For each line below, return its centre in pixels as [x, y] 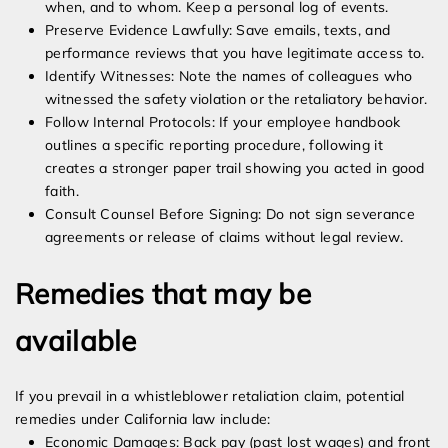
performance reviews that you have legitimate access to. [235, 53]
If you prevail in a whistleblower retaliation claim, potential [210, 396]
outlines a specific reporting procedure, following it [214, 145]
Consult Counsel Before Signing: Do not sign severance [230, 214]
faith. [62, 191]
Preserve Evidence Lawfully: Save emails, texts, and [218, 30]
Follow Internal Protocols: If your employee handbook [223, 122]
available [76, 341]
